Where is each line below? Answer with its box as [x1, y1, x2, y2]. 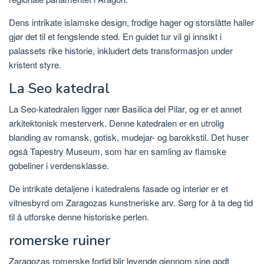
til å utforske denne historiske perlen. [9, 210, 149, 223]
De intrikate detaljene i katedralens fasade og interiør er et [9, 182, 228, 195]
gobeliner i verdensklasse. [9, 159, 109, 172]
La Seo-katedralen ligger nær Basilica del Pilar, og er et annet [9, 103, 242, 115]
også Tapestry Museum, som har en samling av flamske [9, 145, 226, 158]
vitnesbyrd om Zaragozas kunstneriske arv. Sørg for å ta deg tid [9, 196, 253, 209]
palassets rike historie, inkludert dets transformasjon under [9, 44, 233, 57]
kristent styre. [9, 58, 61, 71]
